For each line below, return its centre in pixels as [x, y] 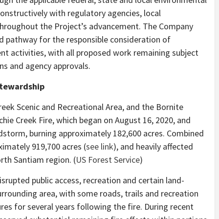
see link [100, 147]
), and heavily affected [153, 147]
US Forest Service [108, 160]
